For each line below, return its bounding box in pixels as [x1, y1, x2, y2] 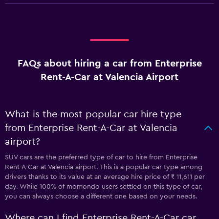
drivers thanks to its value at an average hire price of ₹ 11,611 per [5, 174, 205, 180]
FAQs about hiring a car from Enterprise [17, 59, 202, 68]
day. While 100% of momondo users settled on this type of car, [5, 183, 202, 190]
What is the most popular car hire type [5, 109, 181, 119]
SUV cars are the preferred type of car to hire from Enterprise [5, 154, 197, 161]
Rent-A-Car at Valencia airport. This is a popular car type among [5, 164, 202, 171]
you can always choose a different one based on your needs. [5, 193, 197, 200]
